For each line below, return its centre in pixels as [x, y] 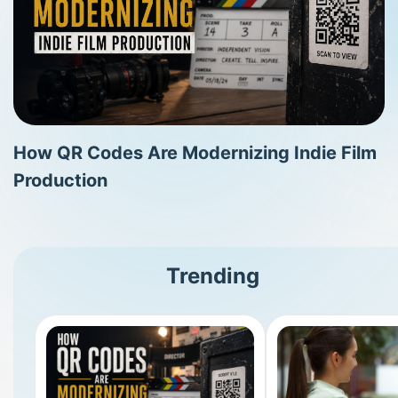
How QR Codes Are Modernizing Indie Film [195, 152]
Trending [213, 275]
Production [60, 180]
